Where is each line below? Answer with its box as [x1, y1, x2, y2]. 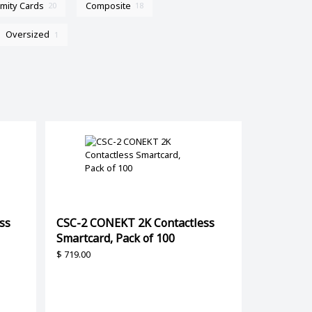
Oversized [6, 28, 50, 41]
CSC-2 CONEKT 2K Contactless [56, 215, 214, 231]
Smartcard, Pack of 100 [56, 231, 175, 246]
